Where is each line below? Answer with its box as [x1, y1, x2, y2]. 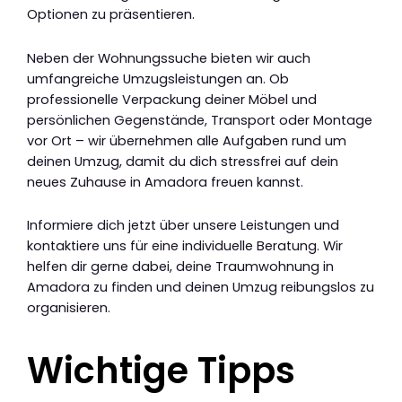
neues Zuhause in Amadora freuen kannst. [27, 172, 303, 191]
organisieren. [27, 299, 110, 318]
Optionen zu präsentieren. [27, 5, 195, 24]
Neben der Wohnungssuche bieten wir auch [27, 48, 310, 67]
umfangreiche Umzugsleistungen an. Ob [27, 69, 289, 88]
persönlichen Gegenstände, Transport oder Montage [27, 110, 372, 129]
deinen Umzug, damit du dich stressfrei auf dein [27, 152, 338, 170]
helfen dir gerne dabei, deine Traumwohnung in [27, 258, 334, 276]
